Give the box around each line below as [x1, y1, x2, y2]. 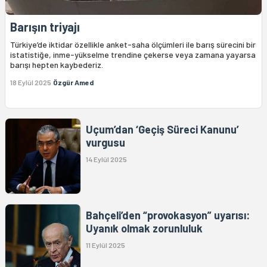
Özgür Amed [53, 78, 94, 87]
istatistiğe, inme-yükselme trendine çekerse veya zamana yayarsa [10, 49, 256, 60]
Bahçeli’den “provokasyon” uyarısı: [86, 209, 250, 222]
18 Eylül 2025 [10, 78, 51, 87]
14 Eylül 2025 [86, 155, 127, 164]
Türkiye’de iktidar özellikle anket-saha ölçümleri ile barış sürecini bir [10, 39, 256, 50]
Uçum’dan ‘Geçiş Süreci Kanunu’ [86, 123, 239, 136]
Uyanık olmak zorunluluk [86, 222, 203, 235]
